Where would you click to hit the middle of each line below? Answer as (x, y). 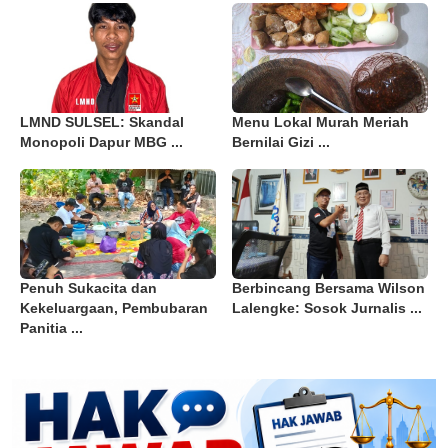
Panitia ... (51, 329)
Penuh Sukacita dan (88, 289)
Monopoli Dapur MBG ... (101, 143)
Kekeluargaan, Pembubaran (114, 309)
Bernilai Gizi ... (281, 143)
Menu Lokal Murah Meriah (320, 123)
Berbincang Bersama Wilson (328, 289)
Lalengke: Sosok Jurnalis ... (327, 309)
